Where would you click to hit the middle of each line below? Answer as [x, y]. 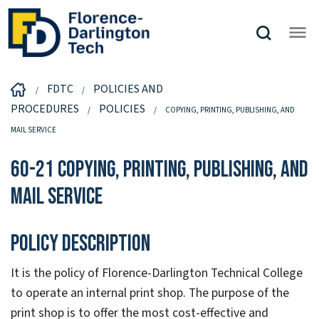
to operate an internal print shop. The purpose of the [150, 293]
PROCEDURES [45, 109]
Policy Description [80, 244]
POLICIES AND [128, 89]
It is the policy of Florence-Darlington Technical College [157, 273]
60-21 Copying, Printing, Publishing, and [159, 169]
